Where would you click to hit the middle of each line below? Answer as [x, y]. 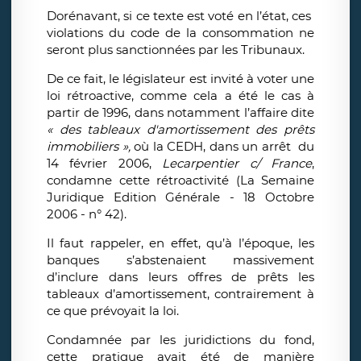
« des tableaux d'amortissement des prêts [180, 130]
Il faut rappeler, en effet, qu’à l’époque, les [180, 243]
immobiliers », [89, 147]
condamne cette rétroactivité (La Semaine [180, 180]
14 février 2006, [105, 164]
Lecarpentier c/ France [237, 164]
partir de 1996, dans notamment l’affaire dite [180, 113]
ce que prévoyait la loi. [113, 311]
